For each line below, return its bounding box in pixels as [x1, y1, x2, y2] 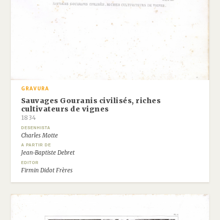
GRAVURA [21, 86, 49, 92]
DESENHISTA [21, 125, 51, 130]
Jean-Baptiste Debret [21, 149, 75, 157]
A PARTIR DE [21, 143, 51, 148]
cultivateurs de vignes [21, 104, 109, 113]
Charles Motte [21, 132, 58, 139]
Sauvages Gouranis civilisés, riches [21, 96, 161, 105]
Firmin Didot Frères [21, 166, 73, 174]
